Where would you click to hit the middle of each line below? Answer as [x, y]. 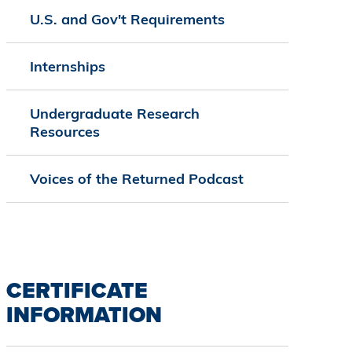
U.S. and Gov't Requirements [127, 20]
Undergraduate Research [114, 114]
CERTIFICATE [77, 291]
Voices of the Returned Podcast [136, 179]
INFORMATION [84, 315]
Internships [67, 67]
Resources [64, 132]
